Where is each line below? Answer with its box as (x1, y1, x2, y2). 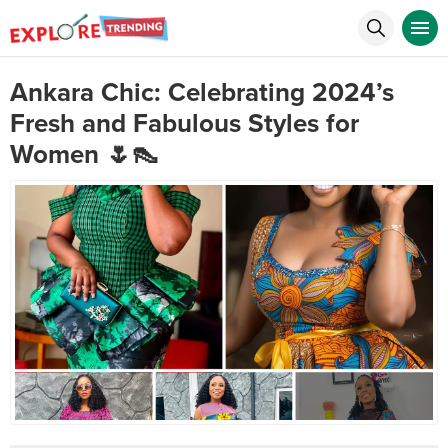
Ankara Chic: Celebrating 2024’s (10, 77, 394, 108)
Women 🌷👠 (10, 139, 158, 170)
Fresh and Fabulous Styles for (10, 108, 359, 139)
